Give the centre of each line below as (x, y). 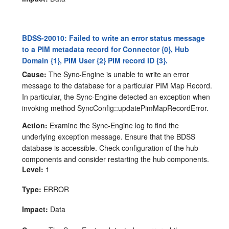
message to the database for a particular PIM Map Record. (117, 85)
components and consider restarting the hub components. (116, 159)
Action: (35, 125)
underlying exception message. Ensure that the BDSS (109, 136)
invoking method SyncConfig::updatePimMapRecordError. (116, 108)
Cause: (35, 74)
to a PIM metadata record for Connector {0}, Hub (106, 49)
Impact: (35, 209)
